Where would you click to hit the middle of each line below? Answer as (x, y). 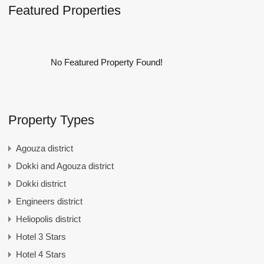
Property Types (51, 120)
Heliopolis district (48, 219)
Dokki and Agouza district (65, 166)
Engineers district (49, 201)
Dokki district (41, 184)
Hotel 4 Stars (41, 254)
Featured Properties (64, 10)
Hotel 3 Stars (41, 237)
